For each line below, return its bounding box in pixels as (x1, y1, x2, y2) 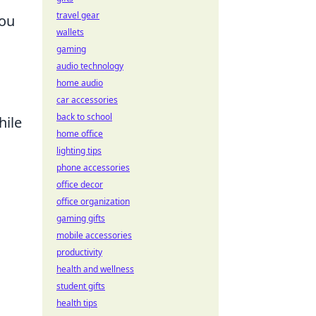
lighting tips (56, 145, 102, 157)
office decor (56, 178, 103, 190)
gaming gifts (56, 212, 105, 224)
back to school (56, 111, 112, 123)
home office (56, 128, 103, 140)
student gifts (56, 280, 105, 292)
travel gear (56, 9, 99, 21)
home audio (56, 77, 103, 89)
